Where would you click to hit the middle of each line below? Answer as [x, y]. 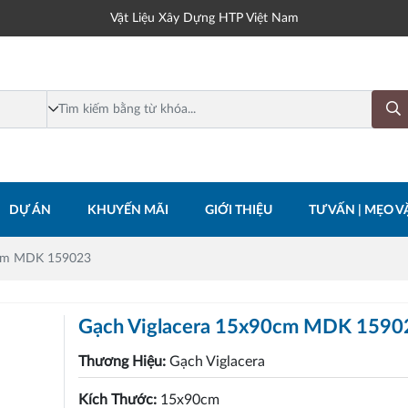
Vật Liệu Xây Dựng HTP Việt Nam [204, 18]
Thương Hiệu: [124, 361]
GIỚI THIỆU [238, 211]
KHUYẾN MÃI [127, 211]
